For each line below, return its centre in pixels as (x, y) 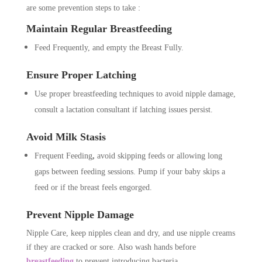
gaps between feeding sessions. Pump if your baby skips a (130, 172)
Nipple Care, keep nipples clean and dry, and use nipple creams (130, 233)
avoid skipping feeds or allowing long (159, 156)
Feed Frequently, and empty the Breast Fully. (109, 48)
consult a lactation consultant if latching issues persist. (123, 110)
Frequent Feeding (63, 156)
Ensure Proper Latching (81, 75)
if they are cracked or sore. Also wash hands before (111, 247)
